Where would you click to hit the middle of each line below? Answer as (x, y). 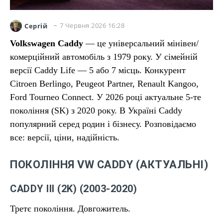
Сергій (36, 26)
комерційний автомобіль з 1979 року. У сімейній (104, 57)
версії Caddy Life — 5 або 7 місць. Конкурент (98, 70)
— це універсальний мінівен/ (141, 43)
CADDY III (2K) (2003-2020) (73, 189)
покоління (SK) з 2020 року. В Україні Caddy (96, 111)
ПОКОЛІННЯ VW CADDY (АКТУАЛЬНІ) (109, 165)
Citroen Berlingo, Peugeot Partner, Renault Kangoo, (104, 84)
